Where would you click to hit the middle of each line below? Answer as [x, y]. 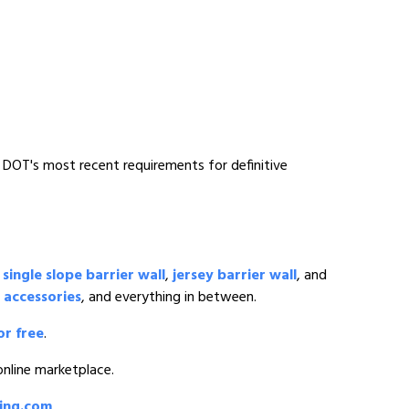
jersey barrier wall [235, 276]
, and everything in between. [169, 298]
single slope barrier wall [84, 276]
